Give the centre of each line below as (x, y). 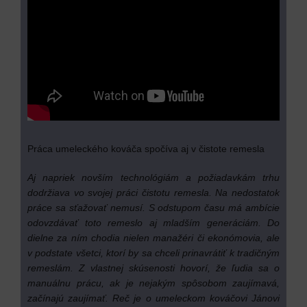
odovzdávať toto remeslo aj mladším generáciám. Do (153, 223)
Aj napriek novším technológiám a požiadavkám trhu (153, 177)
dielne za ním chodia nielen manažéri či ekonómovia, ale (153, 238)
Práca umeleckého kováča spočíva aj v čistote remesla (146, 149)
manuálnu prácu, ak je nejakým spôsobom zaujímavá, (153, 283)
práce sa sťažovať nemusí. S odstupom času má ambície (153, 208)
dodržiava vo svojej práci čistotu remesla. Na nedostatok (153, 193)
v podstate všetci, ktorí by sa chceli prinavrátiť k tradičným (153, 253)
